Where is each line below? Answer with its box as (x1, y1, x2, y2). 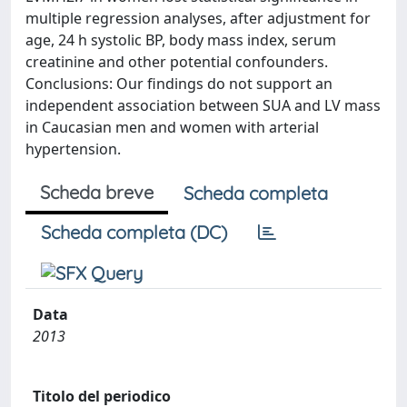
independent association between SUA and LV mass (25, 95, 381, 115)
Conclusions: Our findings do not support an (25, 74, 333, 94)
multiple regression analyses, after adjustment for (25, 8, 371, 28)
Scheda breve (40, 181, 154, 203)
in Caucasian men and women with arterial (25, 117, 319, 137)
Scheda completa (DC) (41, 221, 227, 243)
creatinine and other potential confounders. (25, 52, 328, 72)
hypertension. (25, 139, 121, 159)
